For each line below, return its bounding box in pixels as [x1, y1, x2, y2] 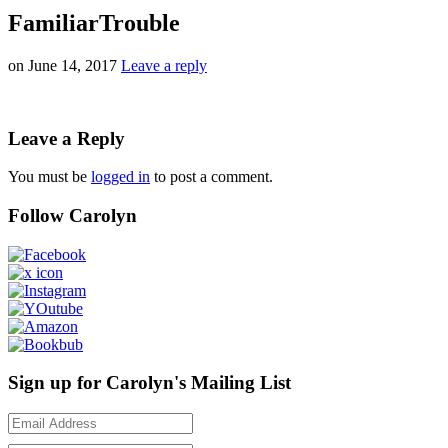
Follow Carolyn [8, 204, 137, 226]
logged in [91, 168, 150, 186]
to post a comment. [150, 168, 273, 186]
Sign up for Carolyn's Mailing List [8, 372, 291, 394]
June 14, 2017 [28, 56, 117, 74]
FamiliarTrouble [8, 9, 180, 36]
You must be [8, 168, 91, 186]
